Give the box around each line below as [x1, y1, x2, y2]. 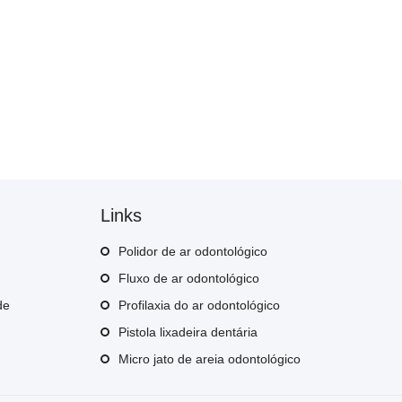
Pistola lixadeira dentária [118, 324, 258, 339]
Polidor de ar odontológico [118, 243, 267, 258]
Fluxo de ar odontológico [118, 270, 259, 285]
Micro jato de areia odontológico [118, 351, 301, 366]
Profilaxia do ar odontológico [118, 297, 280, 312]
